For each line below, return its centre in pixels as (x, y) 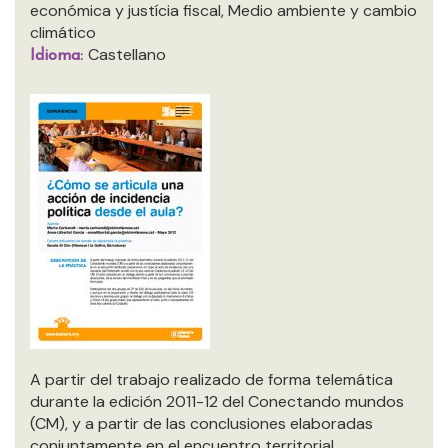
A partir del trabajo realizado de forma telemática (211, 379)
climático (63, 32)
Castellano (127, 54)
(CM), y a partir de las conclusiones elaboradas (201, 423)
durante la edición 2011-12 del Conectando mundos (217, 401)
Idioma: (59, 56)
